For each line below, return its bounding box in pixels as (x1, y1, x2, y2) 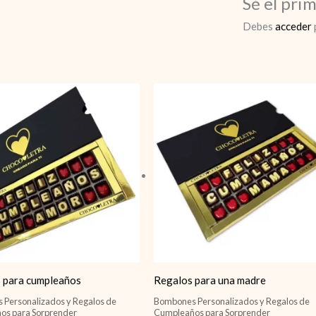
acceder (275, 19, 312, 32)
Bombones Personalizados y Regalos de (154, 295, 310, 307)
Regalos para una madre (154, 274, 267, 287)
